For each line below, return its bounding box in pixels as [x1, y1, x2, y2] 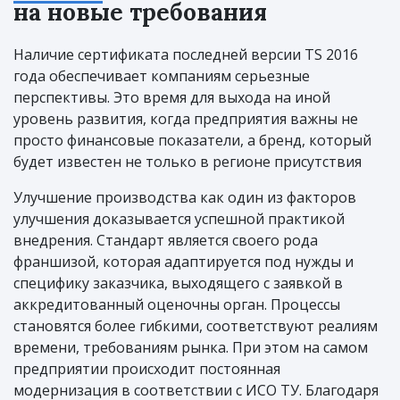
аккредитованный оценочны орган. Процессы [13, 295, 340, 315]
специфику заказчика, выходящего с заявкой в [13, 273, 343, 294]
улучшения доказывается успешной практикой [13, 209, 345, 229]
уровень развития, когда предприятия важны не [13, 109, 358, 129]
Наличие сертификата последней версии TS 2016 [13, 45, 358, 65]
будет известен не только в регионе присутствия [13, 152, 362, 172]
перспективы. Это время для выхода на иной [13, 87, 330, 108]
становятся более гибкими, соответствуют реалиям [13, 316, 378, 337]
